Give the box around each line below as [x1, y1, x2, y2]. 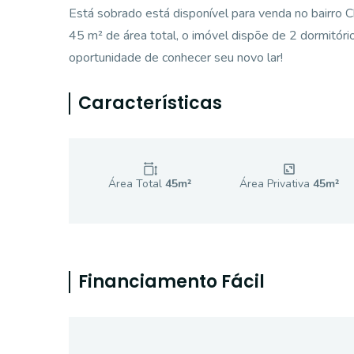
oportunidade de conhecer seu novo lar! [69, 49, 283, 66]
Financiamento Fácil [78, 269, 265, 294]
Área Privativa [239, 176, 313, 191]
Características [78, 91, 222, 115]
